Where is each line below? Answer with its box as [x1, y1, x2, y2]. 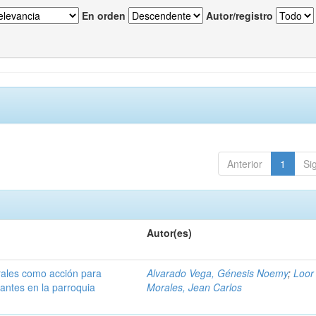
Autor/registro [206, 8, 273, 23]
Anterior [226, 157, 262, 171]
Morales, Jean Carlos [147, 280, 243, 295]
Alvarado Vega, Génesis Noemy [147, 266, 288, 281]
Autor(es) [147, 226, 193, 241]
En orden [82, 8, 126, 23]
